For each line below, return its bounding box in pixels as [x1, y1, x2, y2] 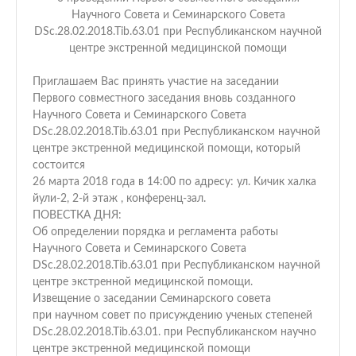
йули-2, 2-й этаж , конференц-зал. [33, 193, 206, 204]
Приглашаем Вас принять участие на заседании [33, 76, 279, 87]
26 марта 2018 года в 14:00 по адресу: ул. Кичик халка [33, 176, 316, 188]
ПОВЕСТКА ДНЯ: [33, 210, 122, 221]
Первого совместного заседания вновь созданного [33, 93, 296, 104]
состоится [33, 160, 85, 171]
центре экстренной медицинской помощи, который [33, 143, 300, 154]
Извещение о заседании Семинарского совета [33, 293, 271, 304]
